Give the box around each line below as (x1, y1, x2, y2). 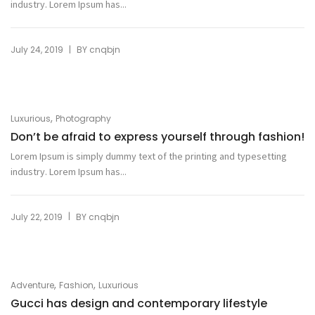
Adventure (11, 279, 54, 292)
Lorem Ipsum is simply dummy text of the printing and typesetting (11, 149, 287, 162)
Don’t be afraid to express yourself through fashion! (11, 128, 304, 145)
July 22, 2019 (11, 210, 63, 223)
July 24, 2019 (11, 44, 63, 56)
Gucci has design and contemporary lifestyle (11, 295, 267, 312)
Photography (56, 112, 111, 124)
